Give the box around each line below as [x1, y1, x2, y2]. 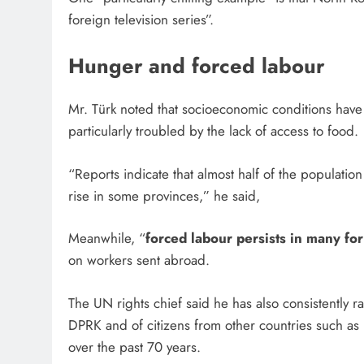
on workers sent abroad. [68, 250, 222, 271]
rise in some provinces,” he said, [68, 185, 264, 206]
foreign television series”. [68, 9, 218, 29]
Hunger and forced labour [68, 51, 331, 82]
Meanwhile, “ [68, 228, 145, 249]
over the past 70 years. [68, 336, 205, 357]
